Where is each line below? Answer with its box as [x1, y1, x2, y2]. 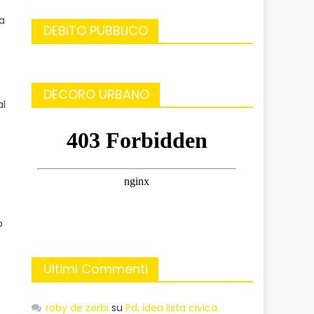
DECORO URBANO [43, 85, 150, 103]
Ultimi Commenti [43, 259, 149, 278]
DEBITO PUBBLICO [43, 21, 149, 39]
